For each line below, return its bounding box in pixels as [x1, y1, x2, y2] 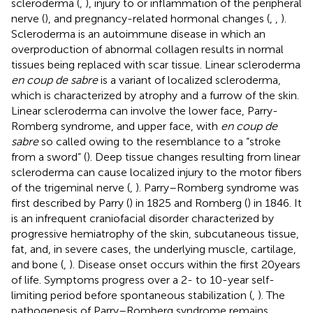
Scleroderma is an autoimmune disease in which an [11, 27, 265, 41]
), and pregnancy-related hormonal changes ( [45, 11, 270, 25]
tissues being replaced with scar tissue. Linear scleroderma [11, 57, 300, 71]
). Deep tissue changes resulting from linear [87, 150, 300, 163]
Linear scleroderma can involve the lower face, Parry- [11, 103, 278, 117]
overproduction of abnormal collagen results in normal [11, 42, 284, 56]
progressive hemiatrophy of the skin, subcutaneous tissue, [11, 226, 299, 240]
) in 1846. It [247, 196, 302, 210]
